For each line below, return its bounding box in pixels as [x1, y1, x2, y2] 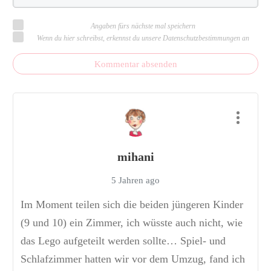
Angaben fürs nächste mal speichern [91, 22, 195, 31]
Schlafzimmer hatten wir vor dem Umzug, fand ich [21, 253, 245, 266]
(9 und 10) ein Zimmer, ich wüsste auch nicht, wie [21, 217, 243, 229]
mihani [117, 150, 154, 164]
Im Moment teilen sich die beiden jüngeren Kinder [21, 198, 243, 211]
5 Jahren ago [111, 175, 160, 186]
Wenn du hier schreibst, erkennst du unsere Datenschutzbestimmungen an [37, 34, 249, 43]
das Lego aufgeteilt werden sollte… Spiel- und [21, 235, 226, 247]
